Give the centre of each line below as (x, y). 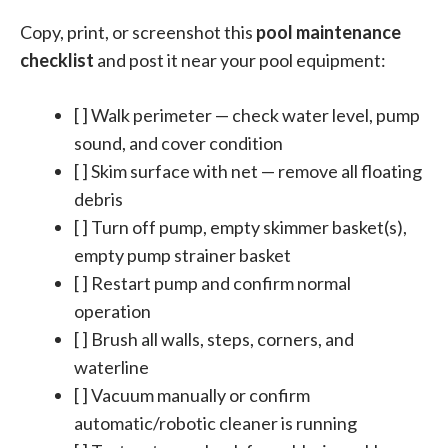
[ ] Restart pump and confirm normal (212, 282)
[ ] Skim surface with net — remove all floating (248, 170)
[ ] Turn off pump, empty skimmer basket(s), (240, 226)
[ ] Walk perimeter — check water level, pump (247, 114)
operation (112, 310)
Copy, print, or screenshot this (138, 31)
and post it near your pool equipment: (240, 59)
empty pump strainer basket (182, 254)
